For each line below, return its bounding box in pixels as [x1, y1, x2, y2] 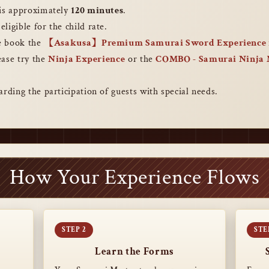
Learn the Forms [95, 245, 174, 258]
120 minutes [71, 4, 124, 17]
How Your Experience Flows [9, 163, 260, 192]
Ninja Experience [48, 53, 125, 65]
